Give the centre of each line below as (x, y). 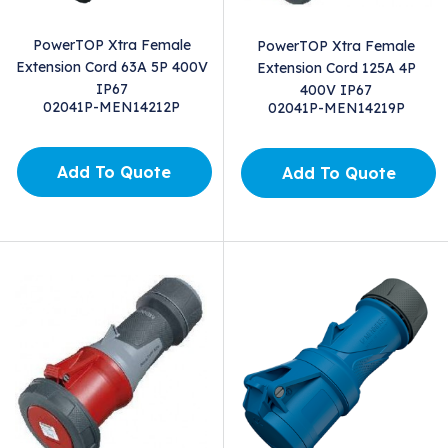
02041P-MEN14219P (336, 107)
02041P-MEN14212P (111, 106)
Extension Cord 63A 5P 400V (111, 66)
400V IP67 (336, 89)
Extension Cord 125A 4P (336, 67)
